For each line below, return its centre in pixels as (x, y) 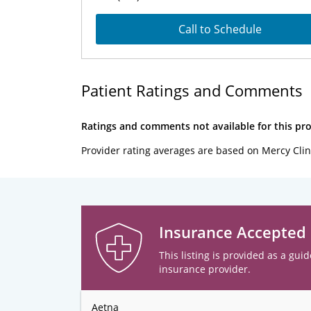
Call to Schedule (220, 29)
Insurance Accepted (233, 232)
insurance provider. (205, 269)
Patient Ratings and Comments (192, 90)
